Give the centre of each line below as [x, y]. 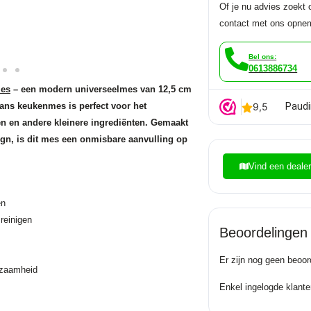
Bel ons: [263, 56]
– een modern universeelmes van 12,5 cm [101, 90]
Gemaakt [169, 123]
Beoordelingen [264, 233]
